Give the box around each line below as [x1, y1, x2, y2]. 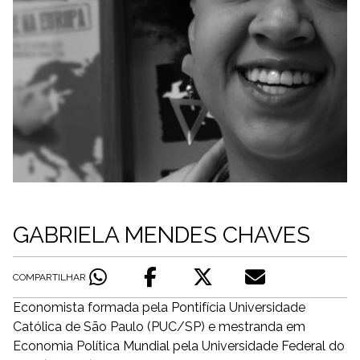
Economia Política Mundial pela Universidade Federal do [13, 338, 345, 354]
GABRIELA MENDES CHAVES [13, 222, 310, 248]
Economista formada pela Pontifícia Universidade [13, 300, 305, 315]
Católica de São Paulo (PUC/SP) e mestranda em [13, 319, 305, 334]
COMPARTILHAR [13, 272, 86, 283]
